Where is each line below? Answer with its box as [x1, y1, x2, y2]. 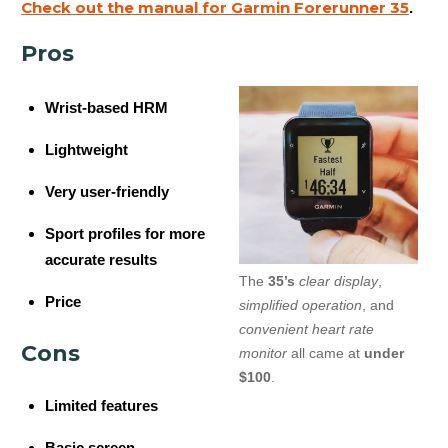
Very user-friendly [45, 182, 169, 200]
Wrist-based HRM [45, 98, 168, 116]
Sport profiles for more [45, 224, 205, 242]
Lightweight [45, 140, 128, 158]
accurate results [45, 250, 157, 268]
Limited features [45, 396, 158, 414]
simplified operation [238, 297, 362, 314]
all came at [286, 345, 364, 362]
